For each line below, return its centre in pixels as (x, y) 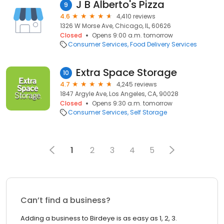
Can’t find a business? (65, 200)
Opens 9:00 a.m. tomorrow (132, 35)
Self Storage (148, 112)
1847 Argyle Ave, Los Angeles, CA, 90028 (119, 94)
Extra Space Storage (126, 72)
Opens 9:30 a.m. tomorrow (132, 103)
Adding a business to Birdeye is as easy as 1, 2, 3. (99, 218)
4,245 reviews (137, 84)
